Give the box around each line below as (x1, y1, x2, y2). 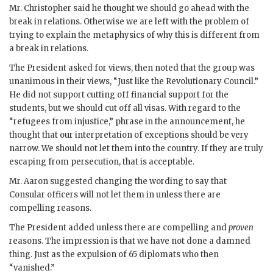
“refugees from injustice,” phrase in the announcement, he (9, 116, 245, 127)
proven (229, 222, 253, 233)
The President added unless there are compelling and (9, 222, 229, 233)
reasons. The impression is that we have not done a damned (9, 235, 250, 246)
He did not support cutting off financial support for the (9, 89, 229, 100)
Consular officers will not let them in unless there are (9, 189, 221, 200)
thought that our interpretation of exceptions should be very (9, 129, 249, 140)
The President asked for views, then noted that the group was (9, 62, 255, 73)
